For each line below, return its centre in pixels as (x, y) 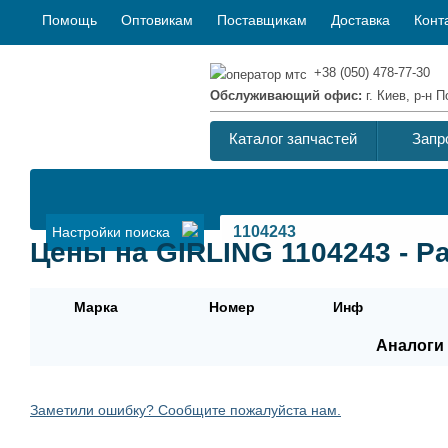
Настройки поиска (117, 232)
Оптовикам (157, 20)
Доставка (360, 20)
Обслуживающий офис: (288, 95)
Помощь (69, 20)
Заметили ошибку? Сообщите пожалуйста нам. (185, 409)
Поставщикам (262, 20)
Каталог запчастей (293, 138)
